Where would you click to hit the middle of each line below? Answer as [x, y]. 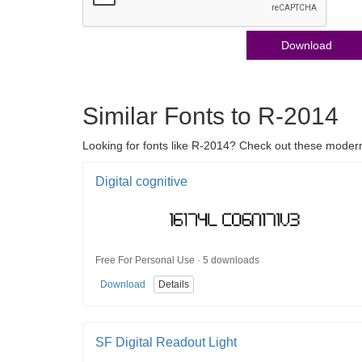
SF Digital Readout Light [166, 343]
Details [174, 285]
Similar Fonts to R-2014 [210, 116]
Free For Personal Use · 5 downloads [177, 260]
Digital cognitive [141, 182]
